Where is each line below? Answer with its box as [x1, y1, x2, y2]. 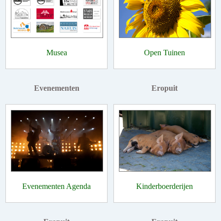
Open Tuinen [144, 48, 185, 57]
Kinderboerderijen [136, 182, 193, 190]
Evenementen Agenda [22, 182, 91, 190]
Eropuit [151, 84, 178, 93]
